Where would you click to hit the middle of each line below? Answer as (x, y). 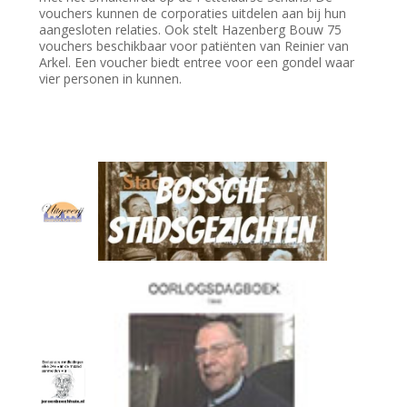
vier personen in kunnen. (111, 78)
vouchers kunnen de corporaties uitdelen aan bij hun (193, 13)
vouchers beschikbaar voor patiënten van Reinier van (194, 45)
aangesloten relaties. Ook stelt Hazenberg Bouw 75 (191, 29)
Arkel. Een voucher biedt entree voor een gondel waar (197, 62)
